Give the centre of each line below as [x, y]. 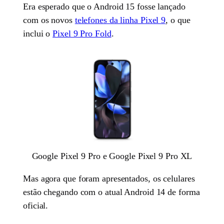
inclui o [38, 33]
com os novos [49, 20]
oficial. [36, 205]
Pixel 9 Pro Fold [82, 33]
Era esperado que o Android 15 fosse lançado [104, 6]
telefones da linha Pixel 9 [120, 20]
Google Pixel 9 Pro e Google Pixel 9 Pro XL [112, 156]
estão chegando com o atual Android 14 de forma [111, 192]
